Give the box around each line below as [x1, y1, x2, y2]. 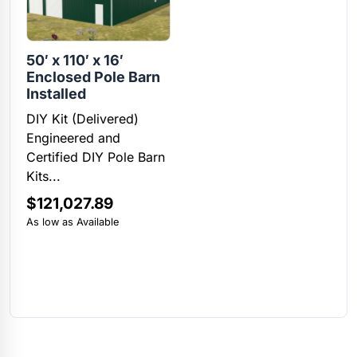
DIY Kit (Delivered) [26, 111, 139, 127]
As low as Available [26, 216, 119, 229]
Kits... [26, 168, 61, 185]
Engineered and [26, 130, 120, 147]
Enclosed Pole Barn [26, 69, 160, 86]
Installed [26, 85, 86, 103]
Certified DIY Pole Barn [26, 149, 165, 166]
